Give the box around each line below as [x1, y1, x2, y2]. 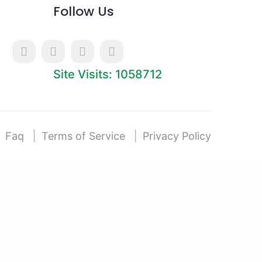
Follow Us [53, 2, 114, 20]
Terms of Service [42, 130, 125, 143]
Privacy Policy [143, 130, 211, 143]
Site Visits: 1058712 [53, 67, 162, 81]
